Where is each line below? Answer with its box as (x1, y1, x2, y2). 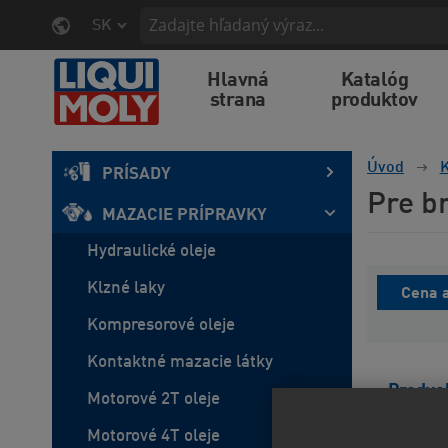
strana (209, 91, 266, 111)
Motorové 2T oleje (87, 391, 220, 408)
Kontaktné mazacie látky (87, 354, 273, 371)
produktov (331, 91, 418, 111)
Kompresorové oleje (87, 317, 235, 334)
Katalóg (340, 71, 409, 91)
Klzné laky (87, 280, 165, 297)
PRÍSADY (102, 166, 171, 183)
